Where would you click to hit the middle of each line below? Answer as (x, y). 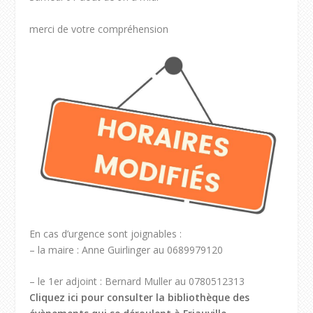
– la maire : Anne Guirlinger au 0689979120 (126, 249)
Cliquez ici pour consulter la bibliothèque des (140, 298)
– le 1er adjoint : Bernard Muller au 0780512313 (137, 282)
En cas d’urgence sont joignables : (106, 233)
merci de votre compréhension (99, 29)
